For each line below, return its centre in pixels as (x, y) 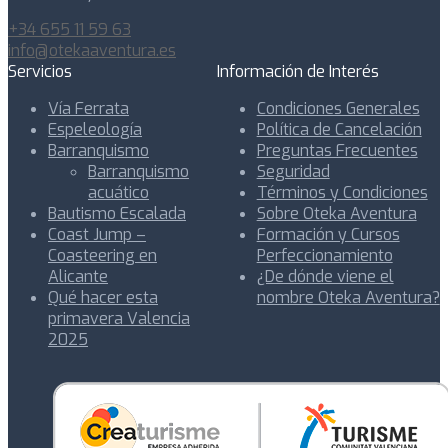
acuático (118, 192)
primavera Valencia (119, 318)
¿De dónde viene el (325, 276)
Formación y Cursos (328, 234)
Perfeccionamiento (324, 255)
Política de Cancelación (339, 129)
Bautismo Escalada (117, 213)
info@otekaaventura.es (92, 50)
